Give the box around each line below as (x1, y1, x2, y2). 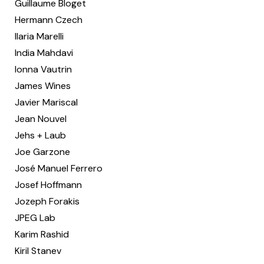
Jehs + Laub (15, 129, 66, 141)
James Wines (15, 80, 71, 92)
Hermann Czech (15, 14, 82, 26)
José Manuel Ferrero (15, 162, 103, 174)
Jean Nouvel (15, 113, 67, 125)
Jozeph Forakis (15, 195, 80, 207)
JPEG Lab (15, 212, 55, 224)
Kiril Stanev (15, 245, 61, 257)
